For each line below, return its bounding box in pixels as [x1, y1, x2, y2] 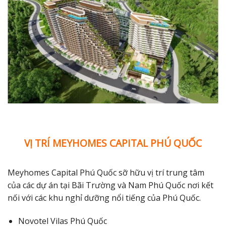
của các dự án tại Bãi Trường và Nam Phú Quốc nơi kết [8, 180, 213, 191]
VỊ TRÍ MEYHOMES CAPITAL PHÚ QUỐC [24, 136, 202, 150]
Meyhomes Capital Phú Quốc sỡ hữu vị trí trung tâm [8, 167, 204, 179]
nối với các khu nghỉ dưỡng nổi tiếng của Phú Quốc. [8, 192, 201, 204]
